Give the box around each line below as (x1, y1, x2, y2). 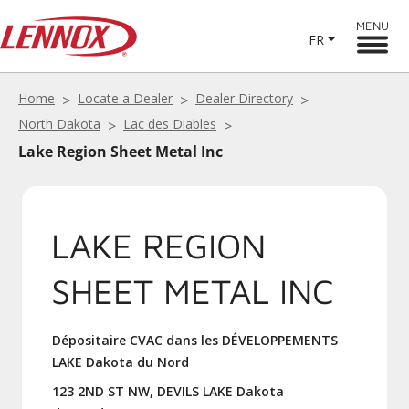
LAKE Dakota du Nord (52, 353, 189, 371)
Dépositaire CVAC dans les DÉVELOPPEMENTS (52, 331, 338, 349)
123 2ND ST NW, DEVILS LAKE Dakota (52, 383, 284, 400)
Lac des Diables (123, 115, 216, 132)
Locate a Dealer (78, 89, 173, 107)
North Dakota (18, 115, 100, 132)
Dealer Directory (195, 89, 293, 107)
